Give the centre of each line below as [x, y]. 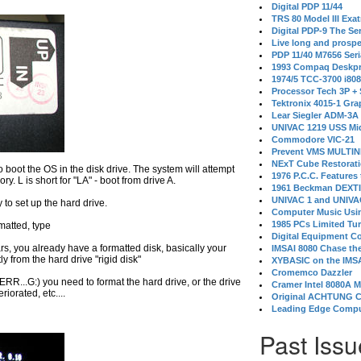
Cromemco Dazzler [312, 272]
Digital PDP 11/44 [307, 6]
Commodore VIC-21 [313, 139]
